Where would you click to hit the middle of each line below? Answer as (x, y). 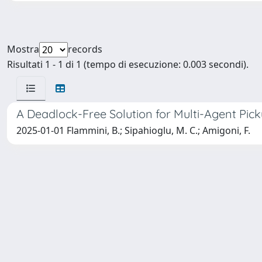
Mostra (23, 49)
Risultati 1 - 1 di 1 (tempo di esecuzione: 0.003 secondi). (128, 64)
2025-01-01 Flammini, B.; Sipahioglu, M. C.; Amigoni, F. (133, 130)
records (85, 49)
